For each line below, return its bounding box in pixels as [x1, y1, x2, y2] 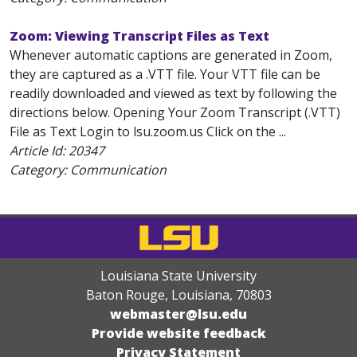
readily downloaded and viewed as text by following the [10, 84, 337, 102]
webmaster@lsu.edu [110, 305, 247, 323]
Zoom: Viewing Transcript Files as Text [10, 27, 269, 45]
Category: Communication [10, 161, 167, 178]
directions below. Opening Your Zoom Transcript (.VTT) [10, 104, 340, 121]
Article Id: [10, 142, 69, 159]
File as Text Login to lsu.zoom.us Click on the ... [10, 123, 286, 140]
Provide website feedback [91, 324, 266, 342]
